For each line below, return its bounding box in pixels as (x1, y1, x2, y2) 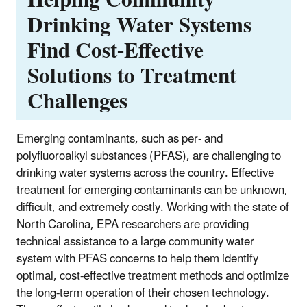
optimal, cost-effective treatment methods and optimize (16, 263, 289, 288)
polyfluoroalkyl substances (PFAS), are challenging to (16, 143, 281, 169)
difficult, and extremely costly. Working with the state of (16, 195, 289, 220)
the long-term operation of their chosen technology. (16, 280, 269, 306)
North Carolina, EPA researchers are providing (16, 212, 249, 237)
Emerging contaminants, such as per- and (16, 126, 223, 151)
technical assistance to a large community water (16, 229, 254, 254)
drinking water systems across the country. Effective (16, 160, 274, 186)
